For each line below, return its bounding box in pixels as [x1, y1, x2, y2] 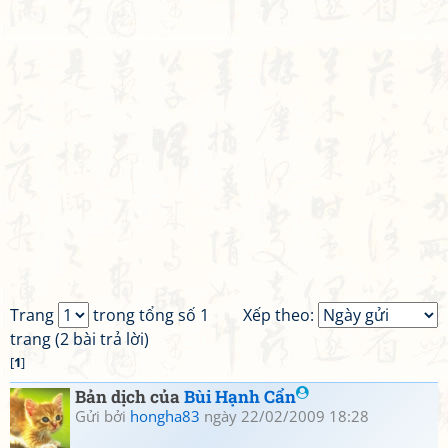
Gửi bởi [75, 406, 130, 426]
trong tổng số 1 [89, 304, 209, 326]
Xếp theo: [243, 304, 318, 326]
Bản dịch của [75, 385, 184, 408]
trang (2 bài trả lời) [10, 328, 149, 350]
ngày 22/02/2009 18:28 [200, 406, 369, 426]
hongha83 [130, 406, 200, 426]
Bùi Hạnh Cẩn [184, 385, 296, 408]
